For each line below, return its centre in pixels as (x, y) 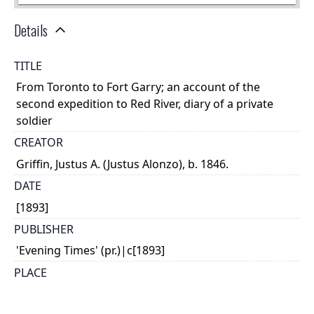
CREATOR (39, 143)
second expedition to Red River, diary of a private (145, 104)
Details (31, 30)
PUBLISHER (44, 229)
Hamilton (41, 294)
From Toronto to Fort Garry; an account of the (138, 87)
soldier (35, 121)
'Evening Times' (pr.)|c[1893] (91, 251)
